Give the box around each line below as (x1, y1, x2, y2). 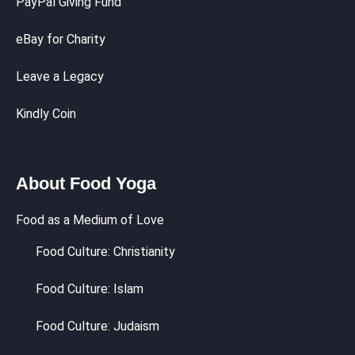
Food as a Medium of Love (16, 212, 164, 227)
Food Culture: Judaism (36, 318, 159, 334)
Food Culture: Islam (36, 281, 143, 296)
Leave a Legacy (16, 68, 104, 84)
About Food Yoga (16, 173, 156, 193)
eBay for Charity (16, 31, 105, 47)
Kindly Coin (16, 105, 76, 121)
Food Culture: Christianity (36, 243, 175, 259)
